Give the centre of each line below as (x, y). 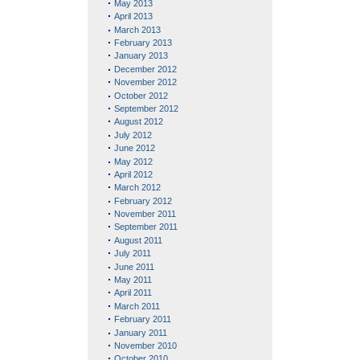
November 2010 (146, 345)
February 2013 (143, 43)
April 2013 (134, 16)
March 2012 (138, 188)
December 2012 (146, 69)
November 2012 (146, 82)
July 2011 (133, 254)
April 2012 (134, 174)
